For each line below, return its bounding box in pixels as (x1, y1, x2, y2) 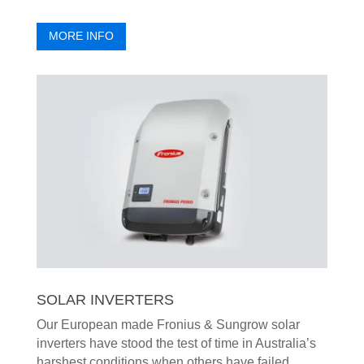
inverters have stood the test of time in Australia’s (36, 336, 316, 351)
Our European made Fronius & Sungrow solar (36, 318, 300, 332)
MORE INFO (48, 29, 114, 43)
